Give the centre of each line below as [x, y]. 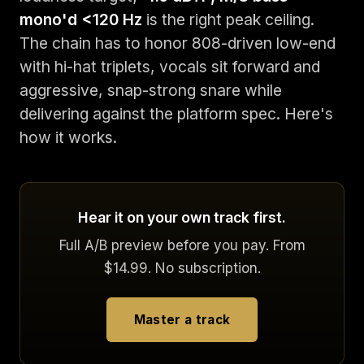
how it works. [68, 137]
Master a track [182, 320]
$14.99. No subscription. [182, 268]
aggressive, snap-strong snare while [151, 90]
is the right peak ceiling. [228, 19]
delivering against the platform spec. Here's [176, 114]
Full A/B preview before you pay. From [182, 245]
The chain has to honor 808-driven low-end [178, 43]
